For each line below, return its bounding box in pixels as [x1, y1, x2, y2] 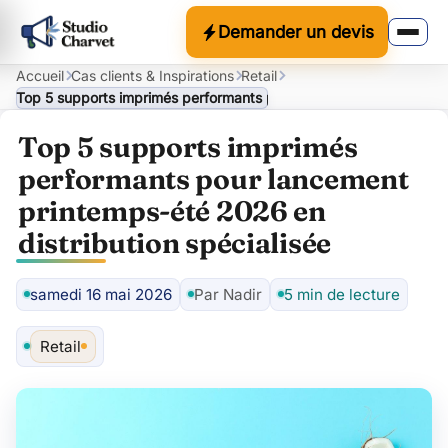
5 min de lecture [284, 284, 400, 304]
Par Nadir [194, 284, 262, 304]
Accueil [16, 67, 64, 84]
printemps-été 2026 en [17, 194, 326, 229]
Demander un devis [217, 22, 374, 42]
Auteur [187, 295, 235, 315]
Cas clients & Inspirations [71, 67, 235, 84]
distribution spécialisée [17, 226, 332, 261]
